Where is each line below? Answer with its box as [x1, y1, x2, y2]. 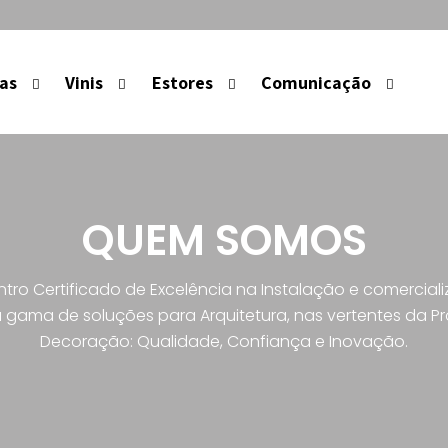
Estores [151, 70, 213, 94]
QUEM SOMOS [81, 211, 367, 270]
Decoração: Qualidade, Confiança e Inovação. [40, 330, 408, 353]
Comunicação [260, 70, 371, 94]
